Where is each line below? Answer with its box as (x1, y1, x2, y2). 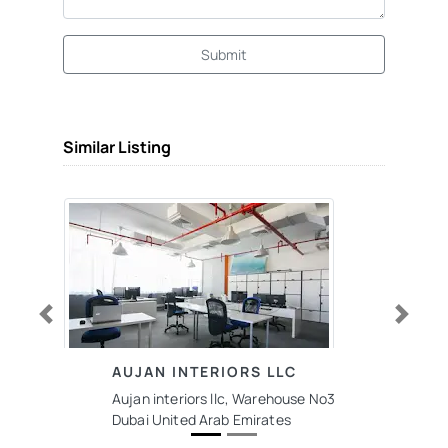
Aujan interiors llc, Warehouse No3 (112, 389, 336, 408)
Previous (44, 320, 89, 335)
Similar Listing (63, 136, 171, 158)
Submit (200, 45, 248, 64)
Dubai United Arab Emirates (112, 410, 291, 429)
